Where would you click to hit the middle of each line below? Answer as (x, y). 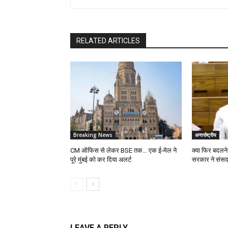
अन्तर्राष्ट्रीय (205, 135)
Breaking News (93, 135)
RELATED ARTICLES (108, 40)
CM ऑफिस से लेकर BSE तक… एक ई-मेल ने (123, 150)
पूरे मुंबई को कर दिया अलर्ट (101, 159)
